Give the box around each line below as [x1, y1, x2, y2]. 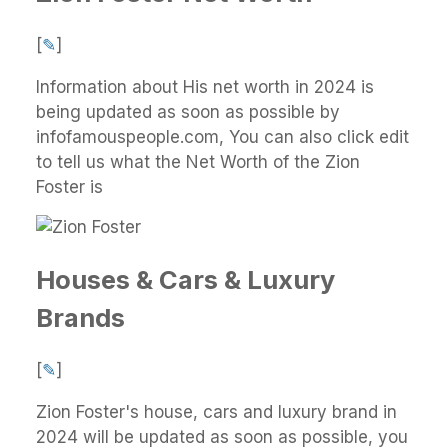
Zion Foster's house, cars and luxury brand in [36, 402, 397, 423]
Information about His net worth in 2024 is [36, 76, 374, 97]
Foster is [36, 176, 103, 197]
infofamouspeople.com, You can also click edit [36, 126, 409, 147]
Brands [36, 301, 125, 333]
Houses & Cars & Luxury [36, 263, 335, 295]
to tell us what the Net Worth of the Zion [36, 151, 360, 172]
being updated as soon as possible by [36, 101, 340, 122]
